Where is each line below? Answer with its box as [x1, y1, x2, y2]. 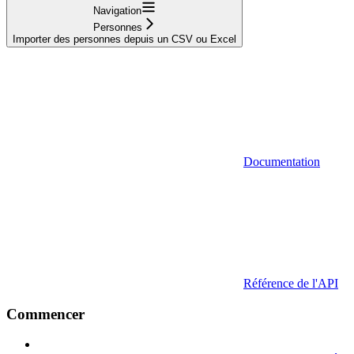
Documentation [243, 154, 320, 168]
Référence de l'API [243, 276, 338, 290]
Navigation [93, 4, 141, 17]
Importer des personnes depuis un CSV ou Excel [13, 32, 236, 45]
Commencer [6, 305, 85, 322]
